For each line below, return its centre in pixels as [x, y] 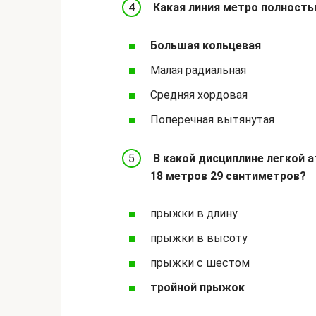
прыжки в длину [194, 213]
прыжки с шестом [200, 263]
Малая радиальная [198, 70]
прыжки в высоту [199, 238]
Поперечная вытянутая [212, 120]
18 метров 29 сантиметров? [228, 176]
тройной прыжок [197, 288]
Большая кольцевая [206, 45]
